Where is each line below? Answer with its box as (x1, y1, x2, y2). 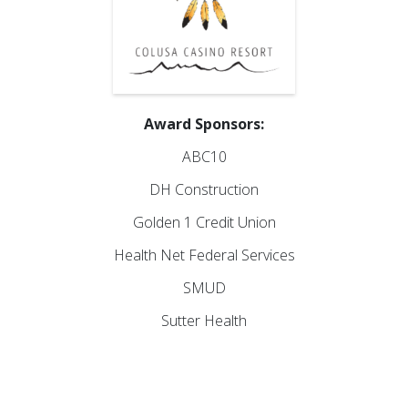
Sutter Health (161, 311, 247, 331)
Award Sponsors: (144, 114, 264, 134)
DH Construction (149, 179, 259, 199)
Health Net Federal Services (113, 245, 295, 265)
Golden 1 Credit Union (132, 212, 276, 232)
